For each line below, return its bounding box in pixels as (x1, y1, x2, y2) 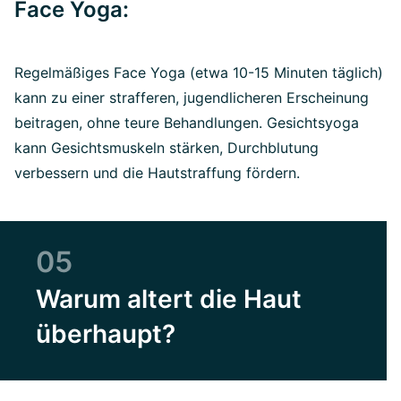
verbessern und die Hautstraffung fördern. (14, 164, 300, 183)
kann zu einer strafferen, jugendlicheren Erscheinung (14, 89, 369, 107)
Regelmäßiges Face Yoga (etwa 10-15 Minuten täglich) (14, 64, 383, 82)
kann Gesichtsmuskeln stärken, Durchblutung (14, 139, 319, 158)
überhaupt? (36, 319, 175, 350)
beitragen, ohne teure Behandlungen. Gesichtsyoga (14, 114, 359, 132)
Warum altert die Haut (36, 284, 302, 315)
